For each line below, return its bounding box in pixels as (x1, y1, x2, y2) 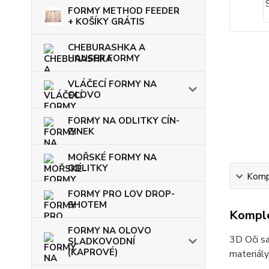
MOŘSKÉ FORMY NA (68, 151, 157, 164)
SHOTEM (68, 199, 107, 211)
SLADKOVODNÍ (68, 235, 135, 248)
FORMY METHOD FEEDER (68, 5, 180, 17)
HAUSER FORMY (68, 52, 140, 65)
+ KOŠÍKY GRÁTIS (68, 16, 145, 28)
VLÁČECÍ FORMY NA (68, 78, 157, 91)
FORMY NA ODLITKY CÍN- (68, 115, 180, 127)
